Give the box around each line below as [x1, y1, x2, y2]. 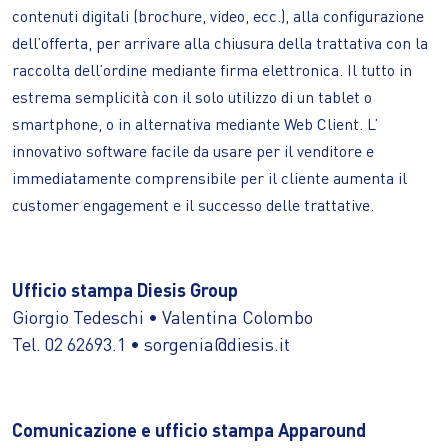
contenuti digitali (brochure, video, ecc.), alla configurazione [12, 5, 424, 26]
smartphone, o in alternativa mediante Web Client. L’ [12, 113, 378, 134]
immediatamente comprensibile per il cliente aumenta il [12, 167, 407, 188]
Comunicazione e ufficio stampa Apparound [12, 417, 366, 441]
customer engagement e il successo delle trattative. [12, 194, 374, 215]
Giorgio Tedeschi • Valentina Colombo [12, 304, 313, 328]
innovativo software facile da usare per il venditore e [12, 140, 374, 161]
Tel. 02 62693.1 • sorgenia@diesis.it [12, 331, 290, 355]
